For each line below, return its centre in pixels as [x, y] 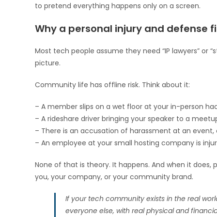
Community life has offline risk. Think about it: [112, 85]
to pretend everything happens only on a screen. [118, 6]
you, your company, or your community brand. [114, 177]
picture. [48, 63]
